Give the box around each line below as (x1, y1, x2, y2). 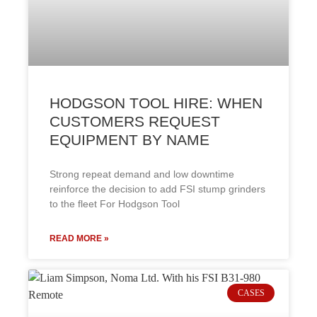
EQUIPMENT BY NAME (50, 132, 209, 148)
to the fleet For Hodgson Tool (50, 198, 180, 209)
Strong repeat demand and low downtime (50, 168, 234, 180)
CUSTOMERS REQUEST (50, 113, 220, 129)
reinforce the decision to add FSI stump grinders (50, 183, 265, 195)
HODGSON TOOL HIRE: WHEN (50, 95, 263, 111)
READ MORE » (50, 234, 109, 243)
